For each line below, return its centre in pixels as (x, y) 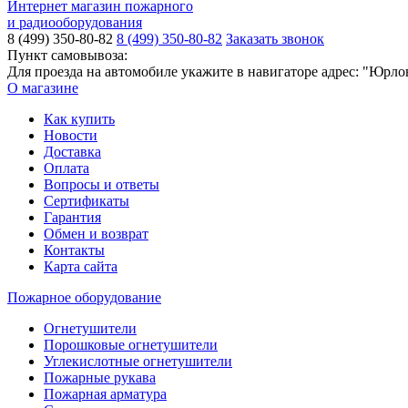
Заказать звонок (275, 39)
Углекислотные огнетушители (138, 362)
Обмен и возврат (96, 234)
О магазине (43, 88)
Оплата (66, 168)
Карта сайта (81, 267)
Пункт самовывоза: (67, 56)
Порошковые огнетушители (131, 345)
